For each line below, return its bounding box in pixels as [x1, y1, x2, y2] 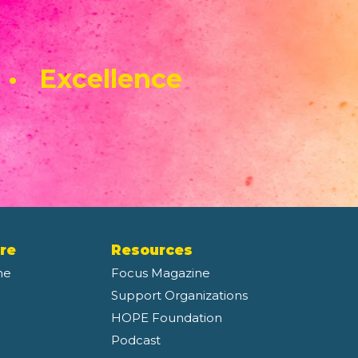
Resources [110, 242, 193, 258]
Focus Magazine [110, 265, 210, 280]
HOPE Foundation [110, 310, 222, 325]
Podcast [110, 332, 161, 348]
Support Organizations [110, 288, 248, 303]
